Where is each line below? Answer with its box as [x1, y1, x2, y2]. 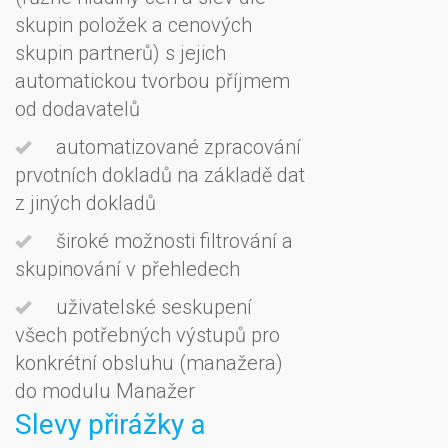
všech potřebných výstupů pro [15, 322, 280, 347]
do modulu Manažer [15, 378, 195, 403]
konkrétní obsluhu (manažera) [15, 350, 283, 375]
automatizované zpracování [51, 134, 301, 159]
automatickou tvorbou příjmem [15, 68, 290, 93]
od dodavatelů [15, 96, 140, 121]
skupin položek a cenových [15, 12, 252, 37]
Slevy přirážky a [15, 407, 206, 441]
